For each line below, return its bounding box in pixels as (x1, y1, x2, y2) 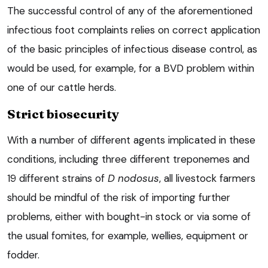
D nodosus (108, 171, 159, 185)
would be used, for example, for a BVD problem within (7, 61, 254, 75)
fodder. (7, 248, 39, 261)
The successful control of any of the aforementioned (7, 4, 252, 17)
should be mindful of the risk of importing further (7, 190, 230, 204)
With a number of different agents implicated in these (7, 133, 255, 147)
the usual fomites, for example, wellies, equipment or (7, 229, 248, 242)
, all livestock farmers (159, 171, 255, 185)
